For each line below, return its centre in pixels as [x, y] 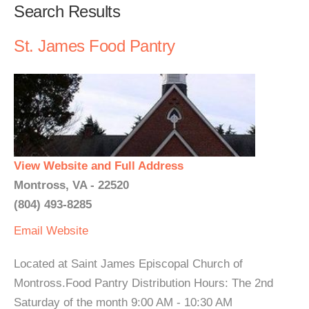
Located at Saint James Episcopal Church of [128, 264]
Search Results [67, 11]
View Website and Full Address [99, 166]
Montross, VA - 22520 [71, 185]
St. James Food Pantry [94, 46]
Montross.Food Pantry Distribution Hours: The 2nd [143, 283]
